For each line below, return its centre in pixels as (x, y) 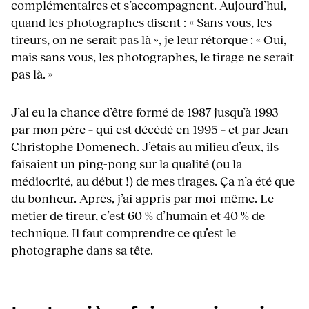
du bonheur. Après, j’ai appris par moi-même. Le (142, 198)
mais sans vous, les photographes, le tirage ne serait (152, 57)
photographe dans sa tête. (82, 250)
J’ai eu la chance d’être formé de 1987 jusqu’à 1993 (145, 112)
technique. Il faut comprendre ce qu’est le (123, 233)
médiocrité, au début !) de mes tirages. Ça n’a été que (153, 181)
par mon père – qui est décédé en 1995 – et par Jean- (152, 129)
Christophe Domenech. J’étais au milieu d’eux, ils (145, 147)
